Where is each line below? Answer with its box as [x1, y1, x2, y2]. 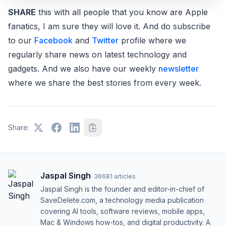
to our [8, 35, 34, 46]
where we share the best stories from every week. [8, 78, 201, 88]
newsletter [158, 64, 199, 74]
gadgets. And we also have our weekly [8, 64, 158, 74]
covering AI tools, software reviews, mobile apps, [40, 207, 205, 216]
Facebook [34, 35, 73, 46]
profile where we [119, 35, 186, 46]
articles [114, 173, 136, 181]
